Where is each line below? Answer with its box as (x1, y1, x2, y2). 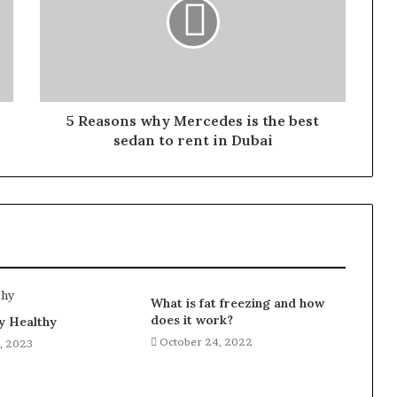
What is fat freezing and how (150, 295, 324, 312)
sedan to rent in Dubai (113, 131, 273, 150)
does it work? (150, 312, 233, 329)
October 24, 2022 (159, 335, 253, 349)
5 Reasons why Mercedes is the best (66, 112, 319, 130)
